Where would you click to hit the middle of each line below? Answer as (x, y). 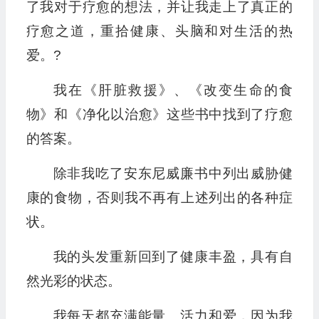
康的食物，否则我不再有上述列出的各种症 (159, 198)
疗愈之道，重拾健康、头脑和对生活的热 (159, 31)
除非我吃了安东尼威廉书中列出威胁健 (173, 174)
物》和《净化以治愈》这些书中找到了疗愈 (159, 115)
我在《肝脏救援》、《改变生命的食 (173, 90)
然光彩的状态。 (73, 281)
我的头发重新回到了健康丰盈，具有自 (173, 257)
